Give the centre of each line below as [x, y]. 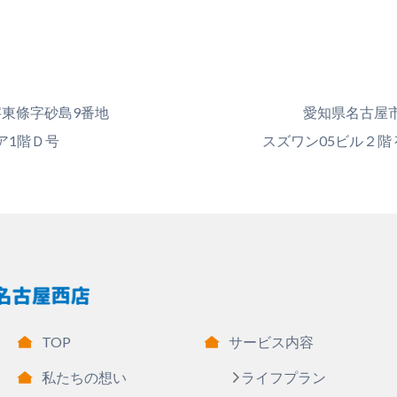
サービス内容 [271, 342]
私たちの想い [84, 378]
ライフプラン [283, 378]
